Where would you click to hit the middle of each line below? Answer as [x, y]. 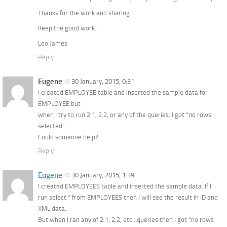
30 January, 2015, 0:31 [104, 81]
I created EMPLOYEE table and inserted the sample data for [123, 92]
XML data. [52, 208]
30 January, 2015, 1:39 [104, 175]
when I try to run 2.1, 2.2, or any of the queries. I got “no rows [125, 115]
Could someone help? [68, 137]
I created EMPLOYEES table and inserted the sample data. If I [125, 186]
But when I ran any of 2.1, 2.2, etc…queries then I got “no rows [126, 219]
